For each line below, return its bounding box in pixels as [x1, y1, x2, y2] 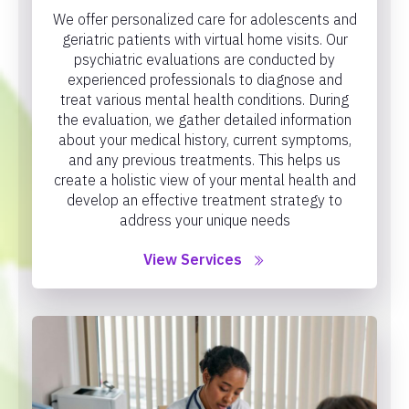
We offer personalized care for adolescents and [52, 9, 357, 28]
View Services [143, 249, 242, 268]
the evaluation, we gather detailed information [58, 110, 351, 129]
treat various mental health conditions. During [60, 89, 349, 109]
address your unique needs [119, 210, 290, 229]
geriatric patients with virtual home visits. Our [61, 29, 348, 48]
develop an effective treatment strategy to [67, 190, 342, 209]
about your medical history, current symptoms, [58, 130, 351, 149]
